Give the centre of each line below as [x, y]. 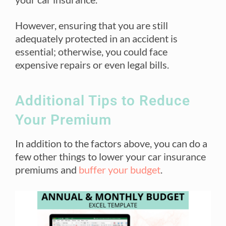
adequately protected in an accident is [96, 38]
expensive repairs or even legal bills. [92, 64]
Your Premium [63, 120]
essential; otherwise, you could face [91, 51]
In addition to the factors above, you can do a [111, 143]
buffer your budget [120, 169]
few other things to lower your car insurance [110, 156]
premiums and [46, 169]
